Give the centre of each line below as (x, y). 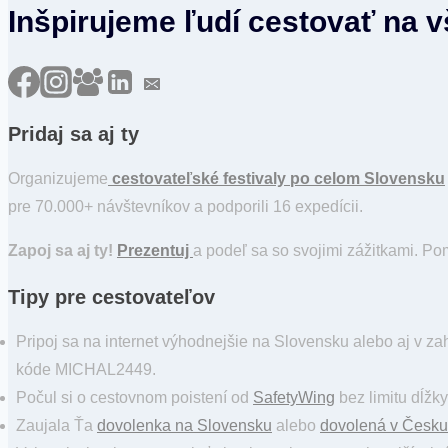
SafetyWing (294, 397)
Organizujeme (58, 179)
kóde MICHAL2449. (86, 369)
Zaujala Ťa (56, 425)
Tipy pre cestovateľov (111, 296)
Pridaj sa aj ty (73, 134)
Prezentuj (155, 251)
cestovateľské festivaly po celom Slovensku (276, 179)
